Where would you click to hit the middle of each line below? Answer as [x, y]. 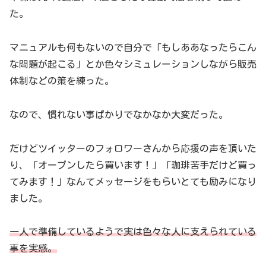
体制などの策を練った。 [62, 80]
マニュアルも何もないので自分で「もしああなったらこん [133, 47]
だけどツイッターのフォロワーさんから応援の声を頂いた [133, 148]
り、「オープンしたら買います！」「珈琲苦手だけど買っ [133, 165]
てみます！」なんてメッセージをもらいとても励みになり [133, 181]
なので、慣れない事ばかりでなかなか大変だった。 [119, 114]
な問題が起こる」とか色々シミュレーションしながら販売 [133, 64]
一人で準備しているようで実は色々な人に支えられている [133, 232]
